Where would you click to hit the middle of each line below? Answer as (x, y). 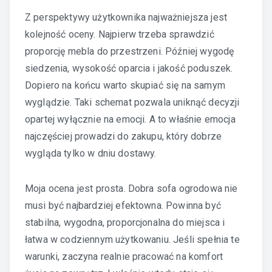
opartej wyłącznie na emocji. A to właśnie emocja (130, 119)
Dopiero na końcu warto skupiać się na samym (125, 85)
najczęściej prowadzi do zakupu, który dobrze (124, 136)
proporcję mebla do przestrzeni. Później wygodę (130, 51)
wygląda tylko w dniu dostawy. (91, 153)
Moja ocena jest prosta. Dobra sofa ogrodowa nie (131, 188)
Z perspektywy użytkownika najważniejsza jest (126, 17)
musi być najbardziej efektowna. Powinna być (123, 205)
